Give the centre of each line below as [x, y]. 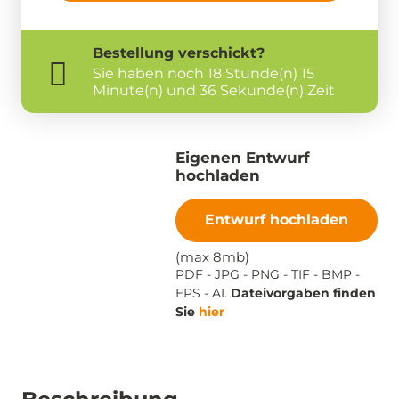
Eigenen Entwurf [243, 158]
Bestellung [135, 53]
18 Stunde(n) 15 [261, 73]
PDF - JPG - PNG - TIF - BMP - [268, 274]
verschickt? [221, 53]
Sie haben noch [150, 73]
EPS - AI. [203, 293]
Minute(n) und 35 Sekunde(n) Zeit [213, 90]
